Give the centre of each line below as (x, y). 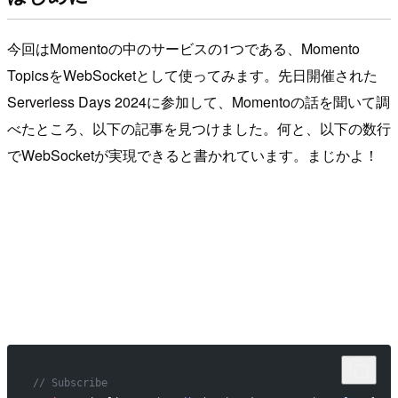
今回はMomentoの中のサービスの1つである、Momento (183, 48)
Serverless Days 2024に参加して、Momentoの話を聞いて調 (199, 101)
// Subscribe (70, 382)
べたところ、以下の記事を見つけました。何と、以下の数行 (199, 128)
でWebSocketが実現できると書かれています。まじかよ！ (193, 155)
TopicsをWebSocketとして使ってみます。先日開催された (192, 75)
